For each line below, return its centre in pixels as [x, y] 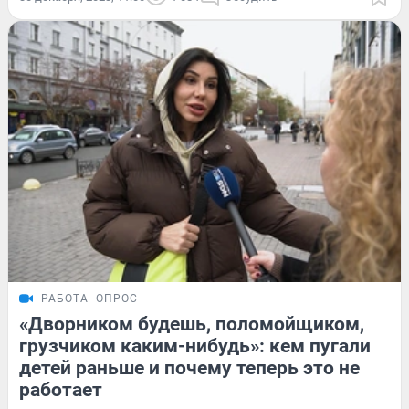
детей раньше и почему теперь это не [189, 368]
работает [61, 390]
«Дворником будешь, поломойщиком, [192, 325]
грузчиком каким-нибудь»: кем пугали [195, 346]
